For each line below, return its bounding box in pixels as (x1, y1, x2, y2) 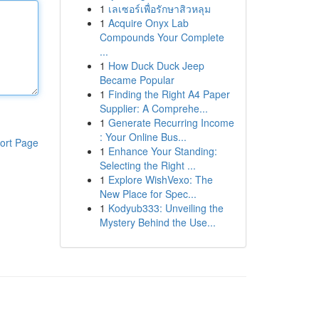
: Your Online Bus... (99, 130, 187, 144)
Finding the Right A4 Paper (108, 87, 230, 101)
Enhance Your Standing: (108, 144, 217, 158)
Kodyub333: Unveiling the (108, 201, 224, 215)
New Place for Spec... (99, 187, 197, 201)
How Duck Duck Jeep (108, 58, 204, 73)
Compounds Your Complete (99, 30, 224, 44)
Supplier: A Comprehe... (99, 101, 208, 115)
